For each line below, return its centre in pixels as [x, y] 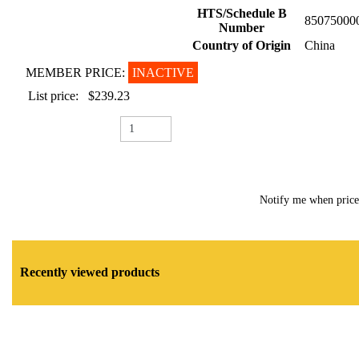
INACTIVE [163, 73]
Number [242, 28]
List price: [53, 96]
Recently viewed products [90, 272]
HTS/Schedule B [242, 13]
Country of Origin [242, 45]
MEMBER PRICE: [77, 73]
